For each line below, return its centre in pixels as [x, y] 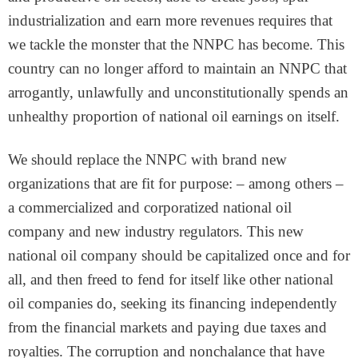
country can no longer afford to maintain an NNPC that [177, 68]
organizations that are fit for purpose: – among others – [176, 183]
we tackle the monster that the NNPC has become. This [176, 44]
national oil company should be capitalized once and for [179, 255]
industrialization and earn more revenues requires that [170, 20]
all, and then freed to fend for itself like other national [171, 279]
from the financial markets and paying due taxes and [167, 327]
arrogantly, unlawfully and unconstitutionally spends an [178, 92]
